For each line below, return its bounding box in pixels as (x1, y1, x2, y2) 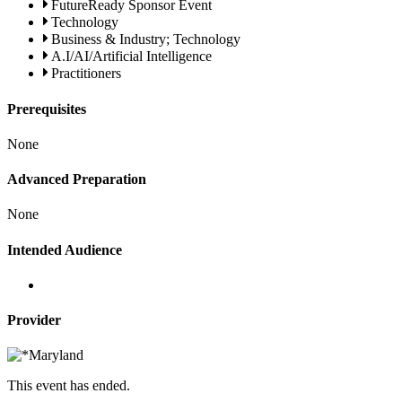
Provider (7, 312, 61, 328)
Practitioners (51, 66, 121, 82)
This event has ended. (7, 378, 130, 394)
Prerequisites (7, 100, 86, 117)
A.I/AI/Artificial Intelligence (51, 48, 212, 65)
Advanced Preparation (7, 171, 146, 188)
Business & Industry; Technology (51, 31, 240, 48)
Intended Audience (7, 241, 122, 258)
